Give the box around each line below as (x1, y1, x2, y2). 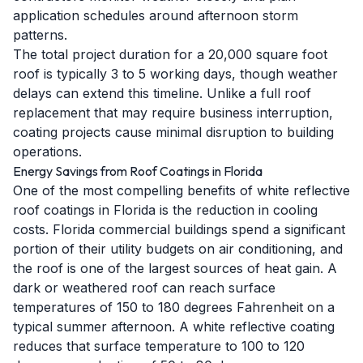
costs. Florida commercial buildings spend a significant (13, 221, 345, 237)
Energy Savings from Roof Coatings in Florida (13, 163, 263, 179)
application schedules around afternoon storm (13, 7, 298, 23)
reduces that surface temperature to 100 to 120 (13, 338, 305, 354)
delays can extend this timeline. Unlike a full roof (13, 85, 311, 101)
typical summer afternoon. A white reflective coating (13, 318, 335, 335)
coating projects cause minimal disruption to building (13, 124, 334, 140)
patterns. (13, 27, 67, 43)
